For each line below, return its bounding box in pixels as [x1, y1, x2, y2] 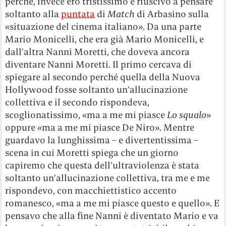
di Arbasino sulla [135, 8, 209, 20]
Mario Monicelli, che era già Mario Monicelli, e [5, 33, 204, 45]
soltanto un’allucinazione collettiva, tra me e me [5, 172, 210, 184]
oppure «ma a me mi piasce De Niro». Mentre [5, 122, 195, 134]
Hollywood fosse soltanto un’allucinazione [5, 84, 188, 96]
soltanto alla [5, 8, 62, 20]
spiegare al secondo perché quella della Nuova [5, 71, 201, 83]
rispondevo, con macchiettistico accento [5, 185, 177, 197]
